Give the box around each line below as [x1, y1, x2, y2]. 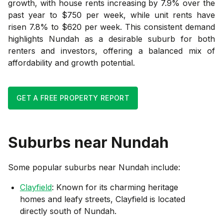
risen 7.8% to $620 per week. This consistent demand [8, 21, 215, 32]
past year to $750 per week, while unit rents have [8, 9, 215, 20]
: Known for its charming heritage [52, 182, 178, 192]
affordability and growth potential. [8, 57, 135, 68]
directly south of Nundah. [20, 206, 116, 216]
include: [149, 162, 180, 172]
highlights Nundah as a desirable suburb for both [8, 33, 215, 44]
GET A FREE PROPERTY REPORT [16, 93, 130, 102]
